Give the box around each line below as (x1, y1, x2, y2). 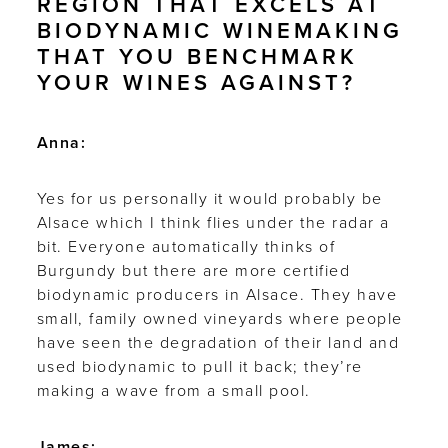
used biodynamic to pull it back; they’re (36, 356, 363, 377)
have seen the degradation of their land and (36, 332, 400, 353)
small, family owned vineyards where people (36, 308, 403, 329)
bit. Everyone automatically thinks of (36, 236, 336, 257)
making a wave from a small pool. (36, 380, 311, 401)
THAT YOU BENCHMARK (36, 44, 358, 71)
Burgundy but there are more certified (36, 260, 351, 281)
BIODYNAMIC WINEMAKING (36, 18, 403, 45)
